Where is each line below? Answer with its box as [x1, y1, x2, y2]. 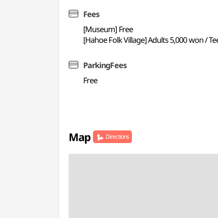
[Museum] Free [83, 24, 133, 35]
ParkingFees [83, 60, 127, 71]
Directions [106, 132, 129, 141]
